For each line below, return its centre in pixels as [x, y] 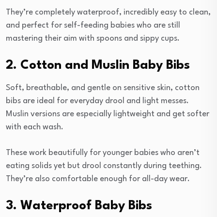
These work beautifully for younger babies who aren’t [103, 153]
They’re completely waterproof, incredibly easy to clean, [108, 12]
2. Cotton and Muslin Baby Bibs [98, 65]
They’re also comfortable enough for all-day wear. [98, 179]
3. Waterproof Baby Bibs [79, 206]
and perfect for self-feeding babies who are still [93, 25]
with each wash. [35, 127]
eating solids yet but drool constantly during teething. [104, 166]
